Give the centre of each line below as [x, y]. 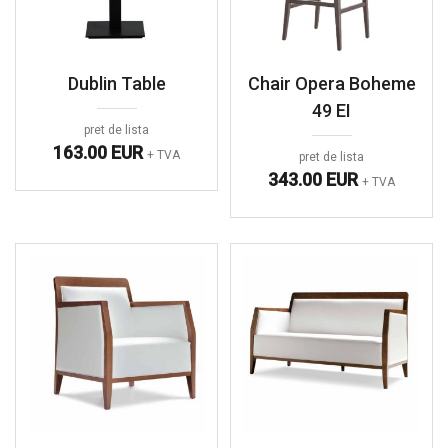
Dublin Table [116, 83]
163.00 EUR [100, 152]
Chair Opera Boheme [331, 83]
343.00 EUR [315, 179]
